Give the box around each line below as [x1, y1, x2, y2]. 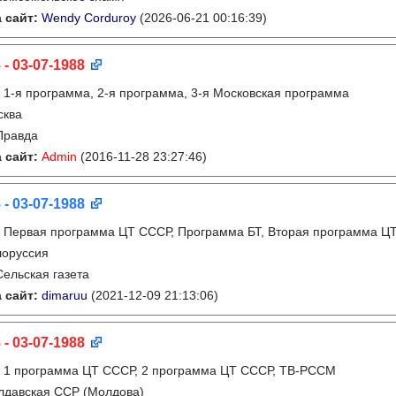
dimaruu [42, 288, 88, 302]
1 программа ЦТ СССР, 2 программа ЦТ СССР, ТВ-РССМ [4, 363, 336, 377]
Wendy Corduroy [42, 11, 136, 25]
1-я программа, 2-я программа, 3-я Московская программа [4, 86, 349, 100]
